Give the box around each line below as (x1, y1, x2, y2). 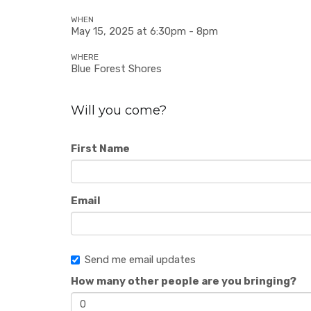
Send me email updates (85, 253, 196, 266)
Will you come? (71, 103, 167, 118)
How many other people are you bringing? (71, 275, 296, 287)
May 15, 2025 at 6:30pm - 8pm (71, 25, 218, 37)
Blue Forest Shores (71, 62, 162, 75)
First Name (71, 142, 130, 155)
